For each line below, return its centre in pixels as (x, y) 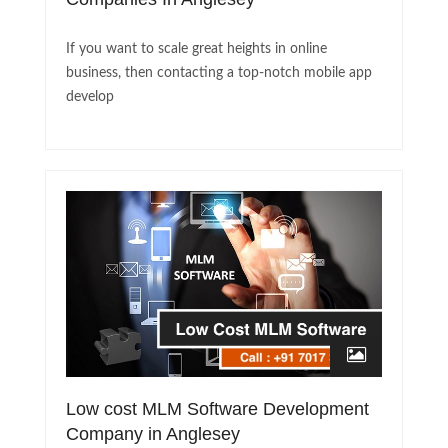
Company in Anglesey (153, 434)
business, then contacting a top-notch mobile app (219, 73)
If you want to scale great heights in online (196, 49)
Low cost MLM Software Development (217, 409)
